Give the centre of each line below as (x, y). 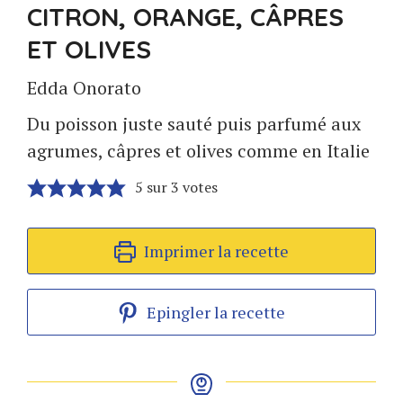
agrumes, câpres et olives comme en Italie (198, 151)
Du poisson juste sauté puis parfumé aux (194, 124)
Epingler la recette (215, 312)
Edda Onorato (84, 88)
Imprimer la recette (214, 251)
